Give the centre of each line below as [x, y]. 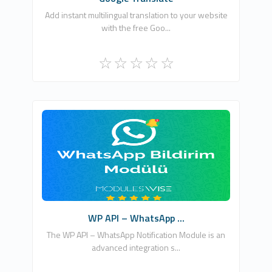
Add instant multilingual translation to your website [136, 15]
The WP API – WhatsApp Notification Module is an [136, 235]
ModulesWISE [136, 134]
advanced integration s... [136, 247]
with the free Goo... [136, 28]
